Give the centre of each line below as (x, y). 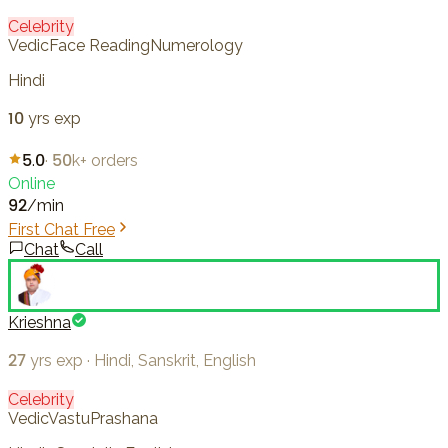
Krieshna (39, 323)
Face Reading (99, 46)
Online (31, 184)
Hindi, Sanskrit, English (175, 361)
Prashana (124, 419)
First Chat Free (61, 230)
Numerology (196, 46)
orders (114, 161)
